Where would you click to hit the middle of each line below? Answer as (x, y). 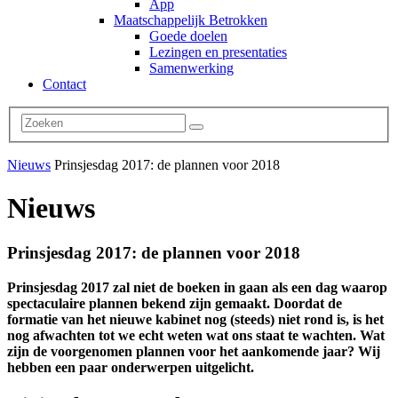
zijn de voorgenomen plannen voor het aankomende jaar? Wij (194, 352)
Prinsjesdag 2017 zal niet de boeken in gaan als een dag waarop (197, 288)
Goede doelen (188, 36)
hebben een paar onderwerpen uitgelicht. (131, 368)
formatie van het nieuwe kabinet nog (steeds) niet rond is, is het (195, 320)
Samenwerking (191, 68)
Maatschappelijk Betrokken (191, 20)
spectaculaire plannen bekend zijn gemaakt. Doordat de (175, 304)
